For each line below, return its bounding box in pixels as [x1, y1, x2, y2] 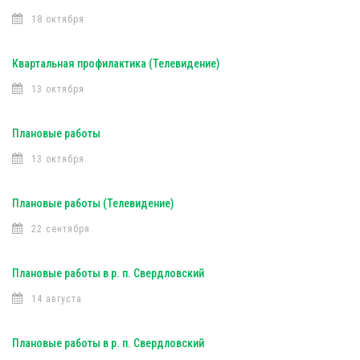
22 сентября [31, 223, 90, 235]
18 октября [31, 14, 84, 25]
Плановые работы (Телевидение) [12, 197, 174, 210]
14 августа [31, 293, 82, 305]
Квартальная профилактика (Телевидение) [12, 57, 219, 70]
